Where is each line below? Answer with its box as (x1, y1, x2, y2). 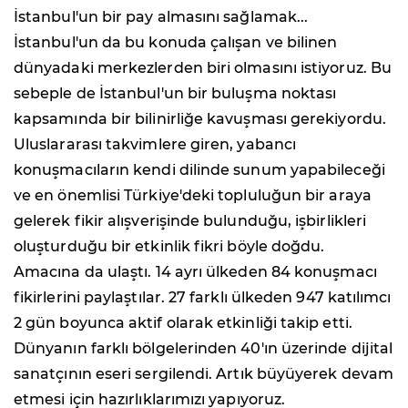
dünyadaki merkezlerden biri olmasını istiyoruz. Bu (14, 58, 392, 76)
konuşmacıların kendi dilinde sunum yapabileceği (14, 160, 385, 178)
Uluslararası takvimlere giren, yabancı (14, 135, 297, 153)
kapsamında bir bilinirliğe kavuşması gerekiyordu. (14, 109, 386, 127)
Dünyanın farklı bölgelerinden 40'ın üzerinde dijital (14, 339, 393, 357)
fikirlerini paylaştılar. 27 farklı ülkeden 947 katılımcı (14, 288, 392, 306)
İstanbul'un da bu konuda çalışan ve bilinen (14, 33, 338, 51)
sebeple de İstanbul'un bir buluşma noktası (14, 84, 337, 102)
